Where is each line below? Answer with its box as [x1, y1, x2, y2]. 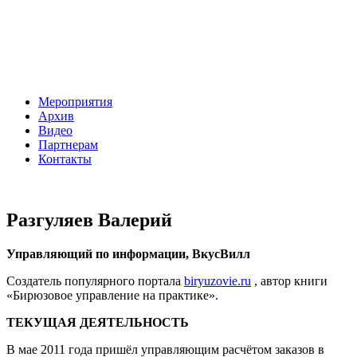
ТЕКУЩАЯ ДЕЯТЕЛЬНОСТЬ [6, 315, 189, 329]
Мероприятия [38, 95, 112, 109]
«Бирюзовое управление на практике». [6, 288, 218, 302]
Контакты [38, 152, 92, 167]
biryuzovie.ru [184, 273, 251, 288]
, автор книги [251, 273, 328, 288]
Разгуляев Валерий [6, 209, 172, 230]
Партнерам [38, 138, 98, 152]
